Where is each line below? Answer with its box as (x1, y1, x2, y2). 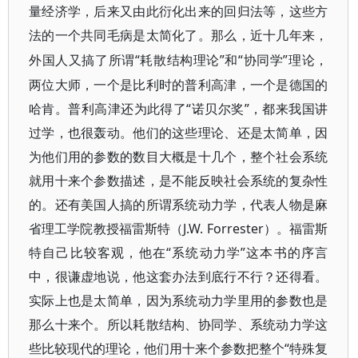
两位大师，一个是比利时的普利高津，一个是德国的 (29, 76, 328, 93)
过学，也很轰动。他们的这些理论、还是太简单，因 (29, 124, 328, 141)
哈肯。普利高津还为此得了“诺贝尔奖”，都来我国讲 (29, 100, 328, 117)
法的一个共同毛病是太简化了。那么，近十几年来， (29, 29, 328, 42)
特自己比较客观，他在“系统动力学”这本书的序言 (29, 244, 328, 261)
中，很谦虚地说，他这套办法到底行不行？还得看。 (29, 268, 328, 285)
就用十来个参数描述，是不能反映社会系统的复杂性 (29, 172, 328, 189)
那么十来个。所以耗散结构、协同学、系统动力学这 (29, 316, 328, 333)
